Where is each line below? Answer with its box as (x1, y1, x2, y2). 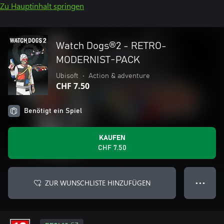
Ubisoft (56, 72, 78, 79)
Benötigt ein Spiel (24, 107, 82, 114)
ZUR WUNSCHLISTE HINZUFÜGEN (44, 178, 150, 187)
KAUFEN (98, 134, 125, 141)
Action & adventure (88, 72, 150, 79)
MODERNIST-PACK (56, 55, 140, 65)
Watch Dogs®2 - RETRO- (56, 41, 166, 51)
